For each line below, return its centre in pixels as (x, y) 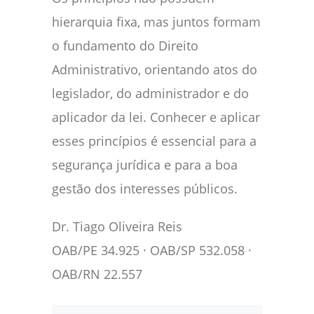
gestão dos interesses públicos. (145, 189)
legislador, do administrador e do (150, 94)
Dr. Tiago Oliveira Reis (117, 227)
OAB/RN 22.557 (97, 274)
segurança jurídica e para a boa (145, 165)
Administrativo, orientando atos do (155, 70)
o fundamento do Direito (125, 46)
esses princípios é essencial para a (154, 141)
